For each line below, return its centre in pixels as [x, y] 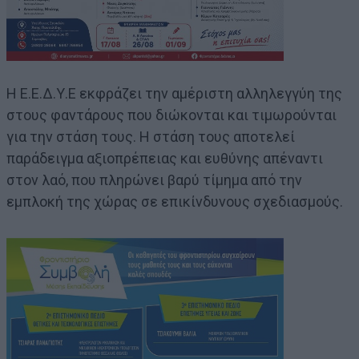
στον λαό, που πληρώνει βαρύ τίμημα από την [154, 180]
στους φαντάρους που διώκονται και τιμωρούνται [171, 115]
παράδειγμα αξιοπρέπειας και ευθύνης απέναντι [165, 159]
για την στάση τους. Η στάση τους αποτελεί [151, 137]
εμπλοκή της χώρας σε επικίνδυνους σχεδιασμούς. [175, 202]
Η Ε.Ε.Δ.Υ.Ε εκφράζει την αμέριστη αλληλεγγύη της [174, 94]
